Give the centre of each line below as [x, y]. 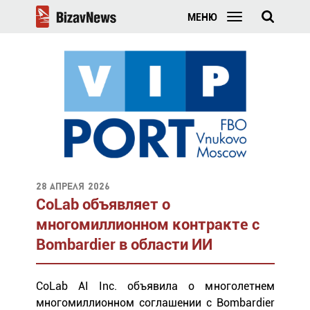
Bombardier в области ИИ [124, 244]
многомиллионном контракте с [147, 224]
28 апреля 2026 [72, 187]
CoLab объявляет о [103, 204]
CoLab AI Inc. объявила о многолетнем [155, 286]
